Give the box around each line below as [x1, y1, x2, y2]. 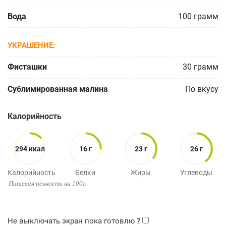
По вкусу [185, 84, 218, 94]
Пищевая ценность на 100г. [9, 179, 87, 187]
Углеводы [180, 168, 212, 177]
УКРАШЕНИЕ [8, 41, 53, 50]
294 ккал [15, 145, 45, 153]
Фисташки [8, 62, 47, 72]
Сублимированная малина [8, 84, 108, 94]
